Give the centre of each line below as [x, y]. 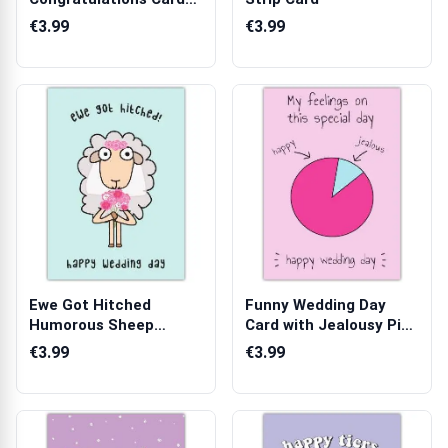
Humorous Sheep [91, 325]
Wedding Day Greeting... [115, 345]
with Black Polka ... [96, 19]
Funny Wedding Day [315, 305]
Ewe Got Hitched [90, 305]
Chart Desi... [289, 345]
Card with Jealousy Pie [327, 325]
